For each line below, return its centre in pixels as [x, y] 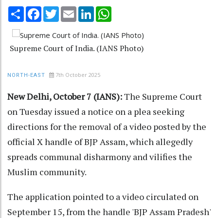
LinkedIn [108, 10]
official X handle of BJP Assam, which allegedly [100, 141]
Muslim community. [48, 172]
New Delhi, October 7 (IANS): [65, 96]
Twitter [72, 10]
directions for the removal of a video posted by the [107, 126]
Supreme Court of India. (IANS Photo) [77, 48]
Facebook [57, 10]
